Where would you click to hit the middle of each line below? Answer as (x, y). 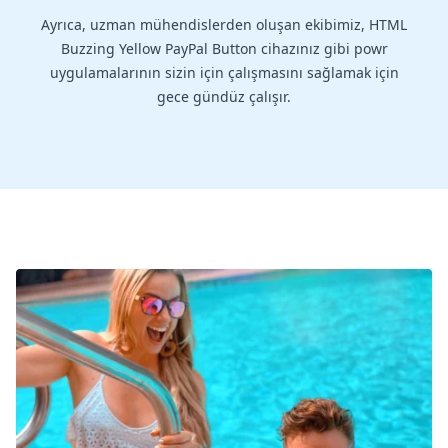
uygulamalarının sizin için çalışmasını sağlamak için (224, 73)
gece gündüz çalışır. (224, 97)
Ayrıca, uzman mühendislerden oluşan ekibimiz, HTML (224, 25)
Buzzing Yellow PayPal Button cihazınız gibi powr (224, 49)
